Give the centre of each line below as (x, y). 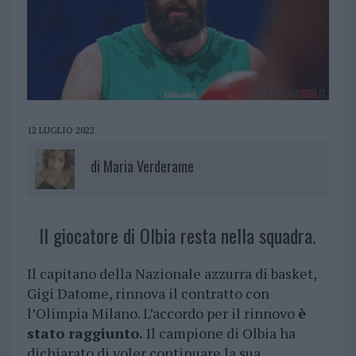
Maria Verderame (148, 166)
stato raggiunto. (85, 333)
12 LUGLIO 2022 (60, 130)
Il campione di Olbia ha (219, 333)
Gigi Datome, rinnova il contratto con (148, 294)
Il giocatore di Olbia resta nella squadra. (177, 236)
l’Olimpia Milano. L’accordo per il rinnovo (162, 313)
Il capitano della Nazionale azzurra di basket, (171, 274)
